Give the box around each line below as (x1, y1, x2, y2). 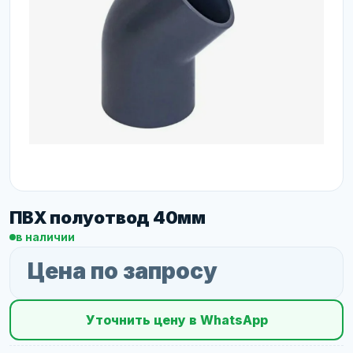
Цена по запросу (28, 258, 217, 284)
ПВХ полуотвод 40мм (9, 207, 206, 228)
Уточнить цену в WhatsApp (85, 312, 268, 328)
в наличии (16, 230, 75, 243)
